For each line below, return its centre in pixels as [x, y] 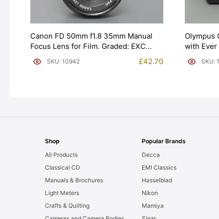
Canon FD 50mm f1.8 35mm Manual [91, 36]
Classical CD [63, 168]
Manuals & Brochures [74, 180]
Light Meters [62, 193]
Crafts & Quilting [67, 206]
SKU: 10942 [63, 61]
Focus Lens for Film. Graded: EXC [88, 46]
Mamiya [153, 206]
